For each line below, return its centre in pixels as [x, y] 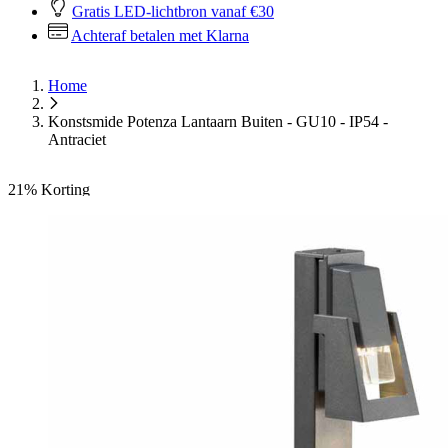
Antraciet [77, 139]
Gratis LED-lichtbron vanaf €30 [173, 11]
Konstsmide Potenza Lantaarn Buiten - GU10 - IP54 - [218, 121]
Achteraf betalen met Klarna [160, 35]
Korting [65, 189]
